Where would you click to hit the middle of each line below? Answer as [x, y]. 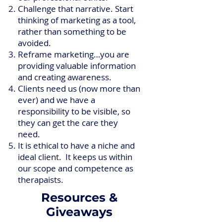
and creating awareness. [66, 77]
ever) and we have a [56, 100]
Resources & [79, 197]
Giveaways [79, 212]
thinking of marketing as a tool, [77, 20]
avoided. [35, 43]
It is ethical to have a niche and [76, 145]
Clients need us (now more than [79, 88]
